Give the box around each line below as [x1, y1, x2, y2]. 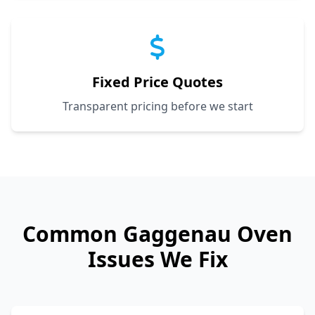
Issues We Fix [87, 244, 228, 274]
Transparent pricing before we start [62, 98, 253, 114]
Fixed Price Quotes [92, 72, 223, 91]
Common [22, 219, 123, 248]
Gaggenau [123, 219, 231, 248]
